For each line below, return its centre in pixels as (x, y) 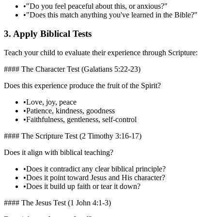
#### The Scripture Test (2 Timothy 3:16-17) (73, 136)
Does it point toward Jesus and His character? (96, 177)
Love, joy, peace (51, 102)
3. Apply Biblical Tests (48, 34)
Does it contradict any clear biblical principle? (96, 169)
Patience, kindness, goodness (70, 110)
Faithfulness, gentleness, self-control (81, 119)
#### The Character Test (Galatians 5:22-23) (72, 69)
